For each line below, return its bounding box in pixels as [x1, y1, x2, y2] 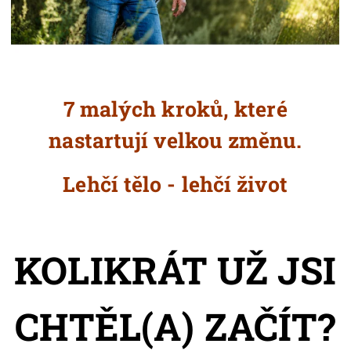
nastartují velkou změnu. [49, 126, 302, 154]
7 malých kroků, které [63, 95, 288, 123]
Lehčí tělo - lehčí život [63, 170, 288, 198]
